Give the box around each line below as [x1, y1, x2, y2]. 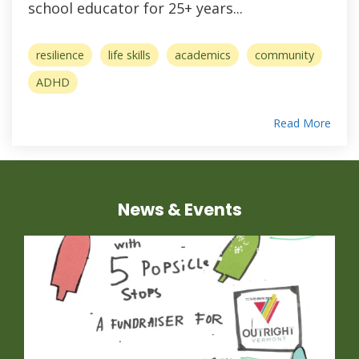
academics [175, 47, 231, 63]
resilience [36, 47, 84, 63]
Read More [273, 115, 331, 131]
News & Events [117, 198, 242, 222]
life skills [108, 47, 151, 63]
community [255, 47, 314, 63]
